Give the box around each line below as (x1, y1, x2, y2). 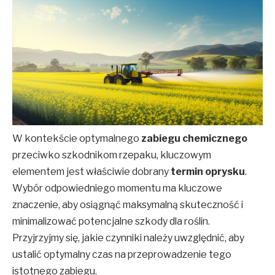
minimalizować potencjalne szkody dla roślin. (12, 215, 210, 227)
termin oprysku (171, 165, 245, 177)
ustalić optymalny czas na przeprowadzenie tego (12, 248, 231, 260)
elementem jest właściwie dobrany (12, 165, 171, 177)
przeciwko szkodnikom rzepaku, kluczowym (12, 149, 211, 161)
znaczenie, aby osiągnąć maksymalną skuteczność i (12, 198, 243, 211)
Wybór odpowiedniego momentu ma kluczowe (12, 182, 222, 194)
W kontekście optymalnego (12, 132, 141, 144)
